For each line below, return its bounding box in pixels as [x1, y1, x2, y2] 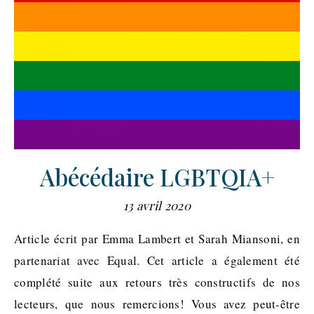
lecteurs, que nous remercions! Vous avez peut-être [14, 296, 300, 313]
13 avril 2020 [123, 198, 191, 214]
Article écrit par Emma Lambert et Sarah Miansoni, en [14, 231, 23, 247]
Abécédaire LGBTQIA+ [39, 161, 275, 193]
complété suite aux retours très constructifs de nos [14, 274, 300, 291]
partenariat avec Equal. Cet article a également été [14, 252, 300, 269]
